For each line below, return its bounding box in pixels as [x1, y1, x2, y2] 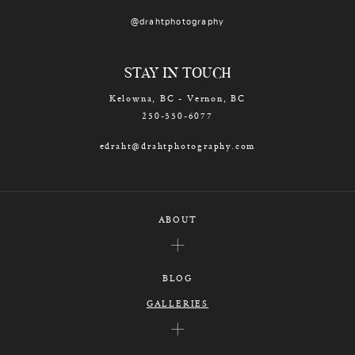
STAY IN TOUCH [124, 67, 231, 82]
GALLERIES [146, 297, 209, 309]
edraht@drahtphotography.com [99, 139, 256, 151]
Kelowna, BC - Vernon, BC [109, 92, 246, 104]
